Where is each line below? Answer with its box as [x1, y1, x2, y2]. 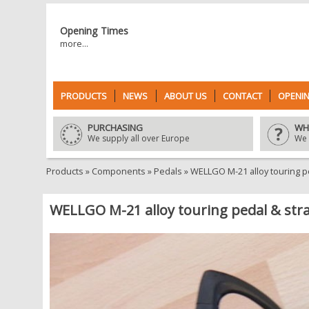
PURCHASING [88, 121, 143, 134]
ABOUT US [163, 90, 207, 102]
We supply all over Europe [88, 132, 190, 144]
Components [92, 165, 146, 177]
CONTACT [222, 90, 262, 102]
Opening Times [60, 24, 128, 37]
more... [60, 37, 88, 50]
